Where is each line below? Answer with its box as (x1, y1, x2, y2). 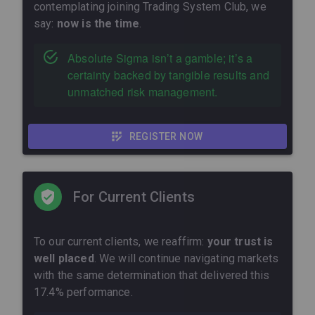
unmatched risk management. (67, 83, 218, 100)
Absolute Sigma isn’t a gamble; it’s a (67, 49, 253, 66)
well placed (34, 251, 94, 265)
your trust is (207, 234, 274, 248)
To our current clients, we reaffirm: (34, 234, 207, 248)
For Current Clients (73, 188, 195, 205)
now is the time (56, 16, 140, 30)
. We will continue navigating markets (94, 251, 279, 265)
